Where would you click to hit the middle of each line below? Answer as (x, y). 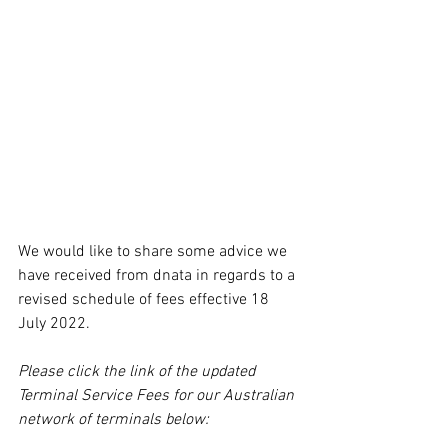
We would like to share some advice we (154, 251)
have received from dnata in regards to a (158, 275)
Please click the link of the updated (138, 371)
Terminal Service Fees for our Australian (158, 395)
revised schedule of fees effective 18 (145, 299)
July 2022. (54, 323)
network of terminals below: (113, 419)
